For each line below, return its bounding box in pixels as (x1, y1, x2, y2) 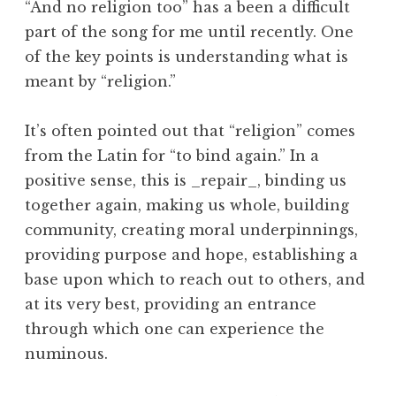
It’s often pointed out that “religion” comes (25, 122, 355, 141)
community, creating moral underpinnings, (25, 221, 358, 240)
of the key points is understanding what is (25, 48, 348, 66)
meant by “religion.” (25, 72, 176, 91)
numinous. (25, 345, 108, 363)
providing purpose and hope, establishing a (25, 246, 358, 264)
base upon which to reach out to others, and (25, 270, 365, 289)
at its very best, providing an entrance (25, 295, 316, 314)
